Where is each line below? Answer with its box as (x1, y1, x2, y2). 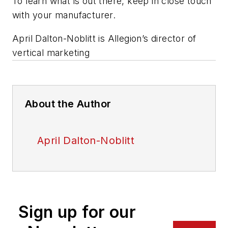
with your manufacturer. (12, 10, 116, 21)
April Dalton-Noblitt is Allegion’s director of (12, 33, 196, 44)
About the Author (25, 98, 111, 110)
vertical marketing (12, 47, 90, 59)
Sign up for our (18, 202, 136, 222)
